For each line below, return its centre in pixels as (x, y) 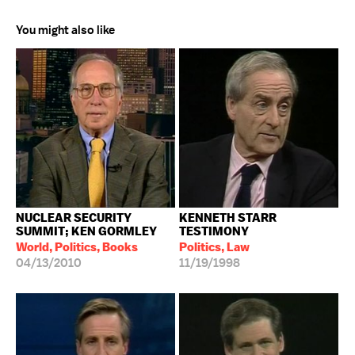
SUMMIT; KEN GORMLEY (86, 231)
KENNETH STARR (228, 218)
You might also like (65, 30)
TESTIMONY (214, 231)
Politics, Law (214, 247)
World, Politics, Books (77, 247)
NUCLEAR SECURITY (74, 218)
